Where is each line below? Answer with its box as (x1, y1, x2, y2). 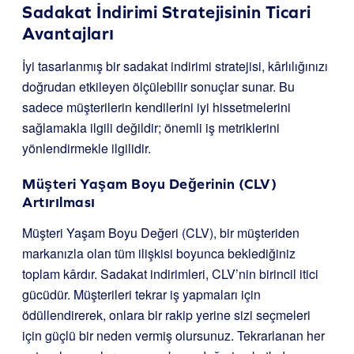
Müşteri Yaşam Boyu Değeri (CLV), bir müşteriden (22, 224, 299, 242)
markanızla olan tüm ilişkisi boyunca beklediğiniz (22, 244, 296, 262)
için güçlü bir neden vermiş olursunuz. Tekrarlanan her (22, 326, 325, 345)
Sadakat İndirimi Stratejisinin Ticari (22, 2, 311, 22)
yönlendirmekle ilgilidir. (22, 139, 151, 157)
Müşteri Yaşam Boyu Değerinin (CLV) (22, 175, 277, 192)
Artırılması (22, 194, 96, 210)
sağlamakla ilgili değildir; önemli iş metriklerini (22, 119, 280, 137)
